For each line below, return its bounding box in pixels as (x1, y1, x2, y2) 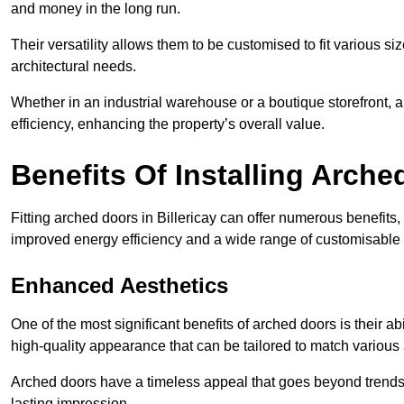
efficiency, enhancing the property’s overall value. (11, 115, 325, 132)
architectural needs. (11, 58, 136, 74)
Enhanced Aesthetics (11, 272, 228, 298)
